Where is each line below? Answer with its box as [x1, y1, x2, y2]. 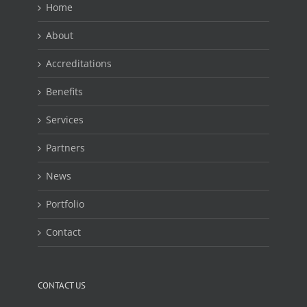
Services [46, 113, 84, 127]
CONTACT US [38, 280, 86, 292]
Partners [46, 141, 85, 155]
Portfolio [46, 197, 84, 211]
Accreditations [46, 57, 112, 71]
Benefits [46, 85, 83, 99]
